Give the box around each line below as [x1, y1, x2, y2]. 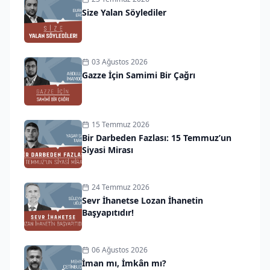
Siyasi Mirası [82, 143, 133, 155]
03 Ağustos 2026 [92, 56, 148, 67]
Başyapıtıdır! [82, 206, 134, 218]
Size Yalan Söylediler [82, 6, 166, 18]
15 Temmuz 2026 [92, 119, 149, 130]
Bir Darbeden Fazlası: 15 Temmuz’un [82, 131, 231, 143]
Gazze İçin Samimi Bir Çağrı [82, 69, 195, 81]
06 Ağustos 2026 [92, 244, 148, 255]
